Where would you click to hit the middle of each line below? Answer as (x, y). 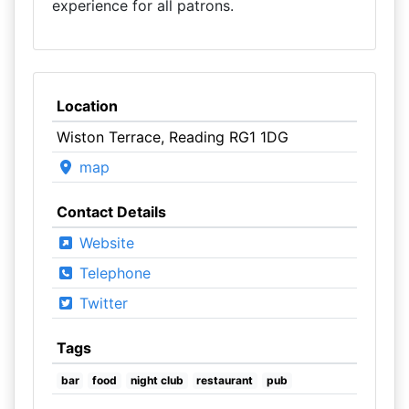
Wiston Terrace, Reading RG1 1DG (172, 137)
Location (87, 106)
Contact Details (111, 212)
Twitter (101, 303)
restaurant (225, 380)
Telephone (112, 273)
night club (157, 380)
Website (104, 243)
